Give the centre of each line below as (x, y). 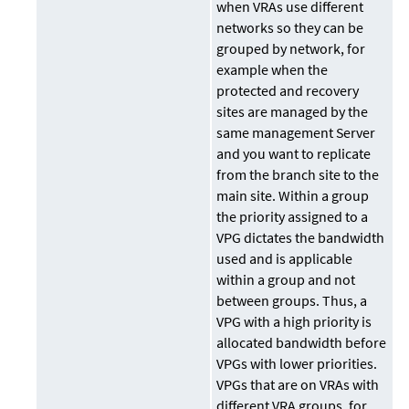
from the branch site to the (298, 175)
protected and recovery (288, 91)
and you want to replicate (294, 154)
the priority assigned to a (293, 217)
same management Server (296, 133)
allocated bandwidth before (302, 343)
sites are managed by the (293, 112)
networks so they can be (290, 28)
